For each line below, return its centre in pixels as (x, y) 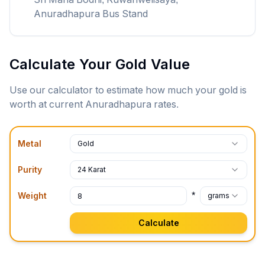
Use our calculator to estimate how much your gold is (128, 90)
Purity (30, 170)
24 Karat (92, 170)
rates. (165, 104)
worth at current (47, 104)
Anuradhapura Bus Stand (91, 14)
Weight (32, 196)
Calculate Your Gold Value (100, 64)
